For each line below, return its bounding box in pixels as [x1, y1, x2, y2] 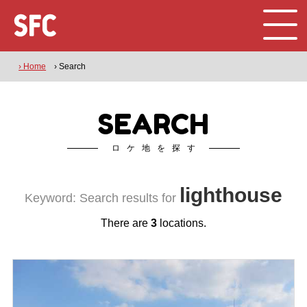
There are [101, 217, 151, 229]
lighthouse [180, 184, 282, 206]
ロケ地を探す [112, 143, 202, 153]
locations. [157, 217, 206, 229]
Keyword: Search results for [25, 191, 180, 205]
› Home [19, 62, 47, 71]
